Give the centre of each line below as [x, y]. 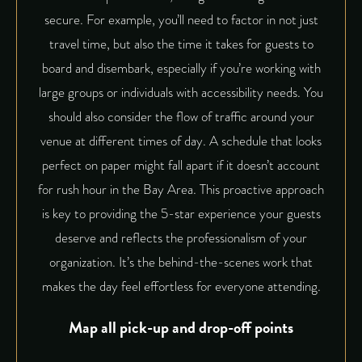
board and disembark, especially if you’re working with [181, 69]
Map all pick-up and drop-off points [181, 327]
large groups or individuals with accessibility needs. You [181, 93]
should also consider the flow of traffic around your [181, 117]
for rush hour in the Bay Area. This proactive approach [181, 190]
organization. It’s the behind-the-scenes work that [181, 263]
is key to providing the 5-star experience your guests [181, 214]
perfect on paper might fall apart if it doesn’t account [181, 166]
